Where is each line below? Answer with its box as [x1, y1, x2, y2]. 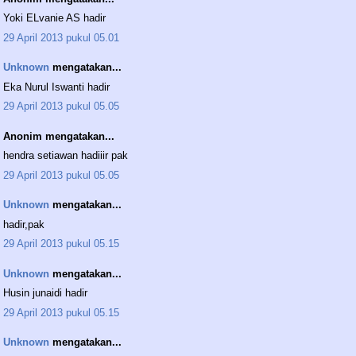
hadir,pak [3, 218, 44, 230]
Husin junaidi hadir [3, 287, 87, 300]
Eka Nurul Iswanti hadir [3, 80, 110, 93]
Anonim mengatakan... [3, 130, 114, 142]
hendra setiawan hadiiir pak [3, 149, 128, 162]
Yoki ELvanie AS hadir [3, 12, 106, 25]
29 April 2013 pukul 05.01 [3, 31, 119, 44]
